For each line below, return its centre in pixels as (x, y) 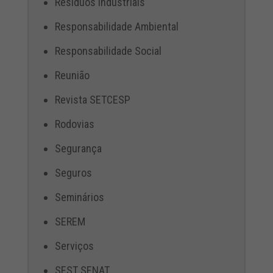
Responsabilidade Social (108, 51)
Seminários (79, 197)
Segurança (78, 148)
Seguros (73, 173)
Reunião (72, 75)
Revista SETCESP (92, 100)
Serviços (74, 246)
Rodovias (74, 124)
